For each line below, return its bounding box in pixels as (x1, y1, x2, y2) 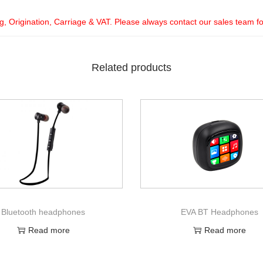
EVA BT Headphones (180, 207, 258, 217)
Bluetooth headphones (1, 207, 86, 217)
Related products (92, 61, 171, 73)
